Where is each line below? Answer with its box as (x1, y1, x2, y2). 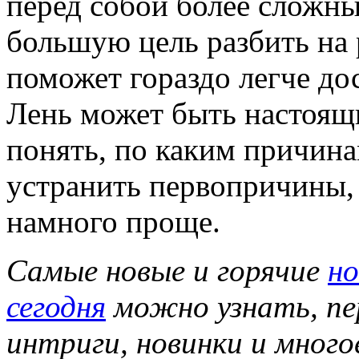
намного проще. (6, 204, 220, 239)
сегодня (6, 288, 106, 324)
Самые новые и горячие (6, 252, 328, 288)
